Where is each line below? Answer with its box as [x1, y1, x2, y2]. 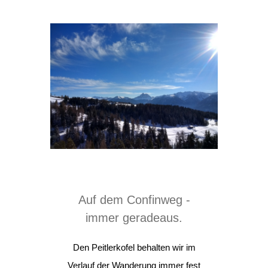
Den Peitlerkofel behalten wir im [72, 242, 196, 252]
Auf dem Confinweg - [78, 193, 190, 206]
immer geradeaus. [86, 211, 182, 224]
